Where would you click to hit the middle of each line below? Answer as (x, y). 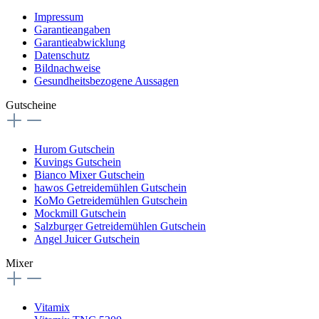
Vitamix (52, 307)
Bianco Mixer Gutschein (89, 174)
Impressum (59, 16)
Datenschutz (62, 55)
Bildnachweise (67, 68)
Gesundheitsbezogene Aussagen (106, 80)
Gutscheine (31, 105)
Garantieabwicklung (80, 42)
